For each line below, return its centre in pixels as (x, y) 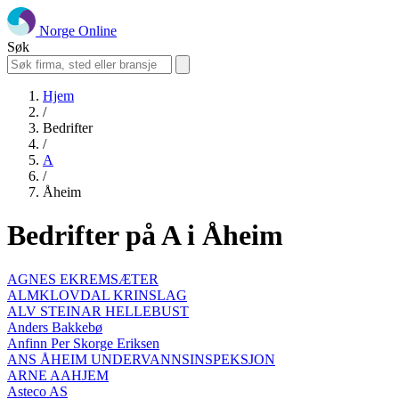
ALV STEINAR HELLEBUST (98, 311)
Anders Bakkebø (55, 327)
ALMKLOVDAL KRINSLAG (97, 295)
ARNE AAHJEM (58, 375)
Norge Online (78, 31)
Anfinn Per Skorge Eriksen (83, 343)
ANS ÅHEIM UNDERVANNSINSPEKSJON (141, 359)
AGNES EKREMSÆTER (83, 279)
